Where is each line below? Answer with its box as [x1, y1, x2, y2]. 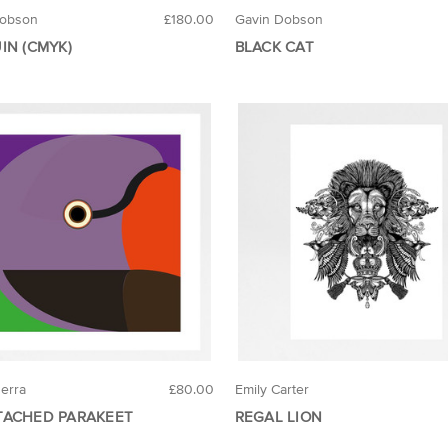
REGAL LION [234, 407, 322, 425]
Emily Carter [234, 380, 309, 397]
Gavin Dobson [234, 11, 323, 28]
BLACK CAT [234, 38, 314, 56]
